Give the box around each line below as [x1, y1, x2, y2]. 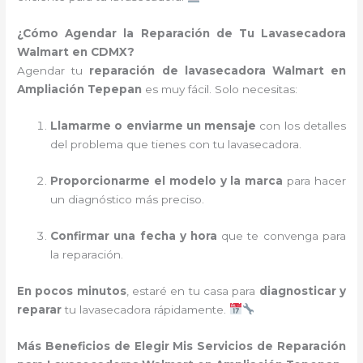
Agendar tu [17, 64, 90, 78]
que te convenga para [217, 228, 346, 242]
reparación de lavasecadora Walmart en [89, 64, 346, 78]
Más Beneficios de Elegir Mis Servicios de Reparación [17, 339, 346, 352]
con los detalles [256, 119, 346, 132]
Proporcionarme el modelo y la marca [50, 173, 284, 187]
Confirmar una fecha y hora [50, 228, 218, 242]
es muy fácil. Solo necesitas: [145, 83, 298, 96]
